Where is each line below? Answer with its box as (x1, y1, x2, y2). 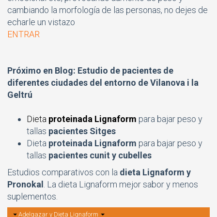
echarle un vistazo (7, 16, 75, 27)
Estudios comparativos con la (7, 167, 120, 177)
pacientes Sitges (48, 125, 116, 136)
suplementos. (7, 191, 58, 201)
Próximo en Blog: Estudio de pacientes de (7, 65, 173, 76)
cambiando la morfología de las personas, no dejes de (7, 4, 208, 15)
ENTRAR (7, 29, 40, 39)
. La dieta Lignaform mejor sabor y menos (44, 179, 198, 189)
